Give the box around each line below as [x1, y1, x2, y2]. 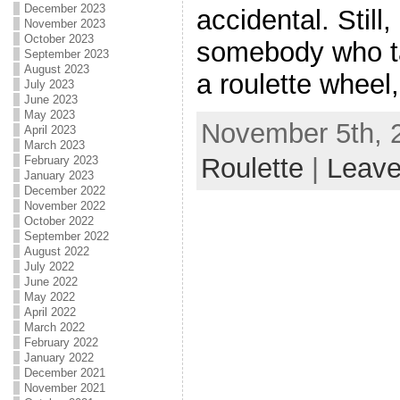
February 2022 [23, 336, 98, 349]
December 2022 [23, 184, 105, 197]
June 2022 [23, 275, 78, 288]
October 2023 [23, 32, 94, 46]
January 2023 [23, 169, 94, 182]
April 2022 [23, 305, 76, 319]
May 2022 [23, 290, 75, 304]
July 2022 [23, 260, 74, 273]
